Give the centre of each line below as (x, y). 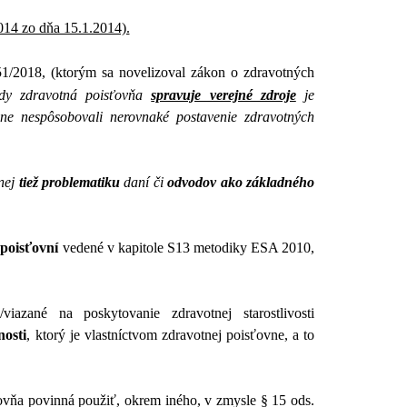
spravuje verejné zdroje (223, 95)
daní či (144, 183)
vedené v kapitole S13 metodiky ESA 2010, (187, 248)
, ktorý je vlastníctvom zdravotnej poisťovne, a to (171, 335)
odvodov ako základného (241, 183)
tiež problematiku (69, 183)
